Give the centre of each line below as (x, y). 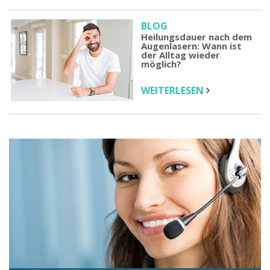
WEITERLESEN (174, 90)
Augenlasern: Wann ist (191, 46)
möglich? (161, 64)
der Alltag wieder (181, 55)
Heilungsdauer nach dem (196, 36)
